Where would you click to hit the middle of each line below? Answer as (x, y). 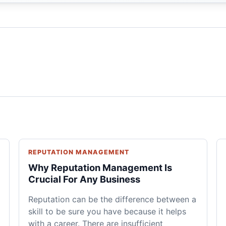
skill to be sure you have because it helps (107, 211)
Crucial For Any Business (84, 179)
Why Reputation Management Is (100, 167)
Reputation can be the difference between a (112, 199)
